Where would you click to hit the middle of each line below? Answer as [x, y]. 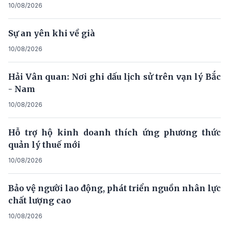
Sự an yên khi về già [52, 33]
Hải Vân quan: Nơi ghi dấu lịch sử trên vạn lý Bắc [114, 76]
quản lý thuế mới [44, 144]
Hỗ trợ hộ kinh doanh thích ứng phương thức [114, 132]
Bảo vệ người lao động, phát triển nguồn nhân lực [114, 188]
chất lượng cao [40, 200]
